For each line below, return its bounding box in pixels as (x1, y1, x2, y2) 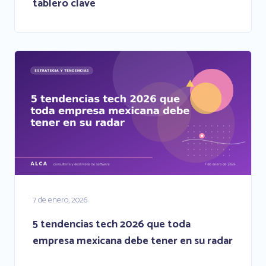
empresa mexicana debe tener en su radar (33, 232, 233, 251)
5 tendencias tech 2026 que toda (33, 216, 191, 234)
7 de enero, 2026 (33, 194, 87, 208)
